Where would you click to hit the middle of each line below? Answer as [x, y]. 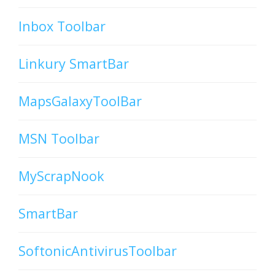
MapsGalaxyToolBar [80, 101]
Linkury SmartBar [74, 64]
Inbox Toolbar [62, 26]
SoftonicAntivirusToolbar [98, 251]
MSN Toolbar [59, 139]
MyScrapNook [61, 176]
